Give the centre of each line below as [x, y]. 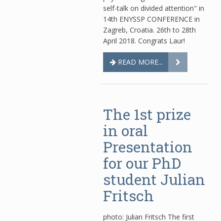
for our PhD [142, 163]
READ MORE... [139, 62]
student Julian [154, 179]
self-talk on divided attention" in [154, 8]
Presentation [148, 147]
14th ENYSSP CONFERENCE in [151, 19]
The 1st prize [147, 114]
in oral [126, 130]
